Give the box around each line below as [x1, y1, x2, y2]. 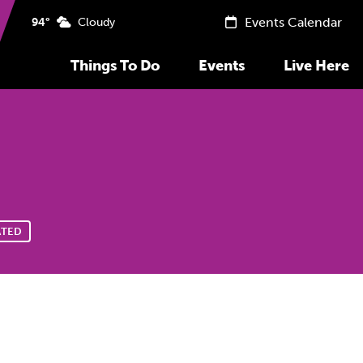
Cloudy [70, 15, 115, 29]
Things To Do [70, 57, 160, 75]
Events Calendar [241, 15, 342, 30]
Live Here [283, 57, 349, 75]
